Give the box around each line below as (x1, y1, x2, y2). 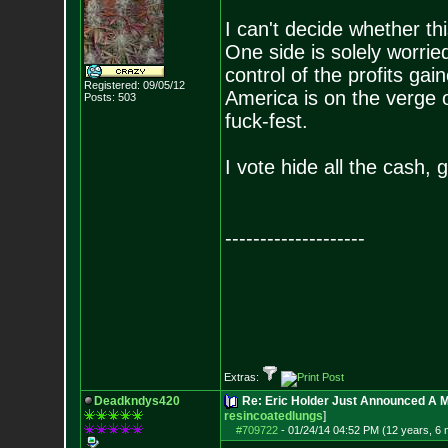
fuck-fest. (224, 110, 308, 132)
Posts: (83, 91, 115, 103)
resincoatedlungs (223, 409, 323, 423)
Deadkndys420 (93, 394, 180, 408)
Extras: (223, 371, 262, 383)
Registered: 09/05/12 (83, 79, 185, 91)
